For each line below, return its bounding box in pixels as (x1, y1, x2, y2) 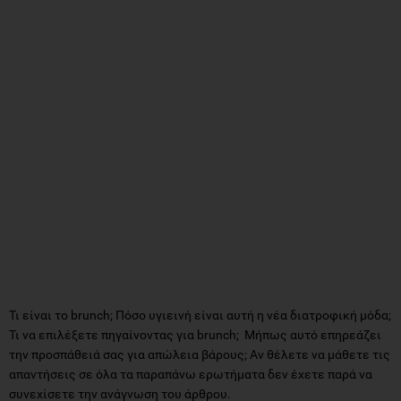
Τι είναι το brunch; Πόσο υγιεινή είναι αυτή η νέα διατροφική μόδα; (9, 307, 391, 322)
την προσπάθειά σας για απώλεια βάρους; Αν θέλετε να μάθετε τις (9, 346, 390, 362)
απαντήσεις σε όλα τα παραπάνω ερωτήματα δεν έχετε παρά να (9, 366, 372, 381)
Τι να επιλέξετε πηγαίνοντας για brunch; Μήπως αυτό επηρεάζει (9, 327, 381, 342)
